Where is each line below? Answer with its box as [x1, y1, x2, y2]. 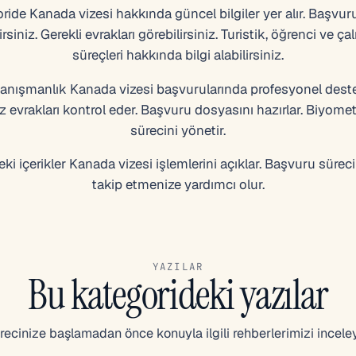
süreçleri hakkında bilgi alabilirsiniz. [72, 45, 284, 64]
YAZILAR [152, 260, 204, 274]
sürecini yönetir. [130, 121, 226, 139]
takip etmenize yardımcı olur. [91, 176, 265, 194]
